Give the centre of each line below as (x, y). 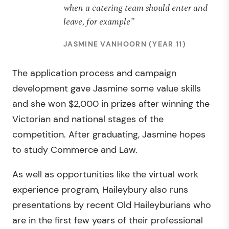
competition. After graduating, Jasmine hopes (109, 134)
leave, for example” (99, 21)
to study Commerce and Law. (75, 150)
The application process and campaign (94, 73)
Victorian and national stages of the (88, 119)
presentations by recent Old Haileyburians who (112, 205)
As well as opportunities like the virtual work (105, 174)
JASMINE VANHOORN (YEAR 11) (125, 44)
